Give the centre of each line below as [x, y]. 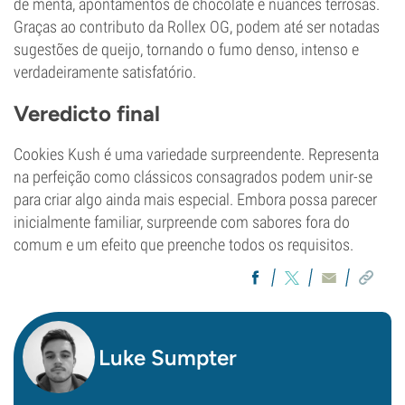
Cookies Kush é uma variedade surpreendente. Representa [196, 154]
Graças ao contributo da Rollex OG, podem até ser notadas [197, 27]
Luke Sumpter [168, 358]
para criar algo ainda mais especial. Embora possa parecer [195, 199]
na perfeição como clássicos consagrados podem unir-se [193, 177]
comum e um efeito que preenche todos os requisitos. [184, 245]
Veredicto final [87, 113]
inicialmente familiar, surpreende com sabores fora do [182, 222]
